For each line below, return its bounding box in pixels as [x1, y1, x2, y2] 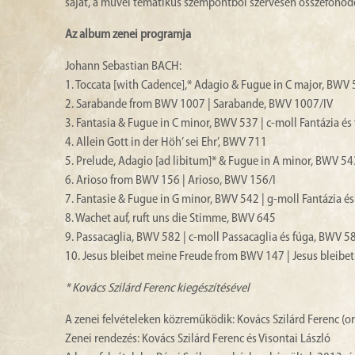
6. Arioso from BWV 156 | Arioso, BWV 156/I [65, 174, 276, 188]
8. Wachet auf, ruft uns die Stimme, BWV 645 [65, 212, 276, 226]
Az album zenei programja [65, 29, 191, 42]
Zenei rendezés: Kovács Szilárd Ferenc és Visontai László [65, 333, 330, 346]
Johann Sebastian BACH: [65, 60, 181, 74]
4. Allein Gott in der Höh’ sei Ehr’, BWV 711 [65, 136, 267, 150]
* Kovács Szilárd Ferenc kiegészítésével [65, 282, 250, 296]
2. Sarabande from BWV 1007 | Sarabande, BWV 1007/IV [65, 98, 333, 112]
